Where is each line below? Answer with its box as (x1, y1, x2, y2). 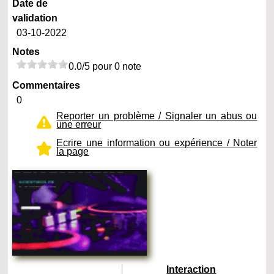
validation (12, 13, 58, 24)
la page (56, 146, 89, 157)
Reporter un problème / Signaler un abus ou (56, 111, 257, 122)
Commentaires (12, 80, 81, 91)
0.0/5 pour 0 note (68, 61, 142, 72)
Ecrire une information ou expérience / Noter (56, 138, 257, 149)
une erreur (56, 119, 102, 130)
